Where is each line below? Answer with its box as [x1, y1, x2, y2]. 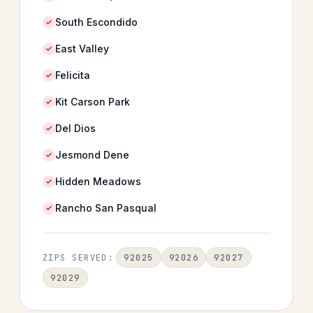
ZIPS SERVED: [43, 252, 114, 263]
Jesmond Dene [55, 149, 129, 161]
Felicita [55, 69, 90, 81]
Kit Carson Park [55, 96, 130, 108]
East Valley [55, 43, 109, 54]
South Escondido [55, 16, 138, 28]
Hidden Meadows [55, 175, 141, 187]
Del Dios [55, 122, 96, 134]
